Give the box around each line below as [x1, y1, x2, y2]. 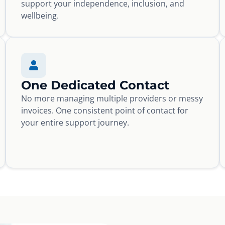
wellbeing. [21, 10, 59, 22]
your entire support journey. [21, 117, 129, 129]
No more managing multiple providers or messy [21, 93, 203, 104]
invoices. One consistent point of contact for [21, 105, 188, 117]
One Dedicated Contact [21, 78, 169, 93]
